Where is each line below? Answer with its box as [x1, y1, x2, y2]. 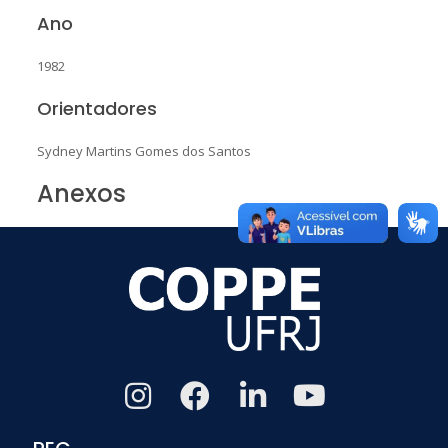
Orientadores [36, 95, 157, 121]
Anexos [36, 176, 126, 210]
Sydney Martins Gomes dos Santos [36, 141, 251, 160]
